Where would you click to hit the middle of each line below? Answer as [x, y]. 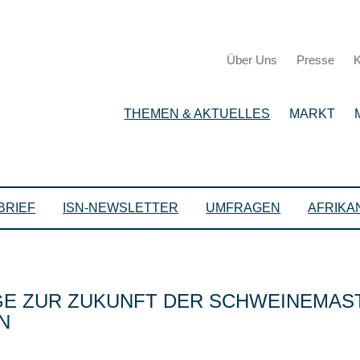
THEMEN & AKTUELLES [197, 114]
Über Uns [252, 60]
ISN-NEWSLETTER [121, 208]
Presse [315, 60]
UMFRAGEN [243, 208]
